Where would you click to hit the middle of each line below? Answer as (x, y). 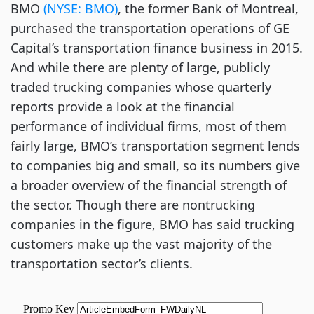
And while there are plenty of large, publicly (140, 67)
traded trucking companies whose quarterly (141, 87)
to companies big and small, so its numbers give (155, 165)
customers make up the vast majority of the (141, 244)
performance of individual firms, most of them (149, 126)
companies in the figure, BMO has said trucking (152, 224)
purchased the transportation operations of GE (150, 28)
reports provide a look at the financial (123, 107)
